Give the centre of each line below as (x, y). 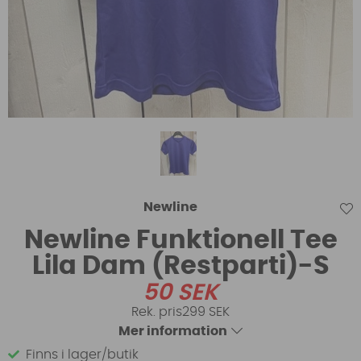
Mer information (173, 332)
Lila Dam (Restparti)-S (180, 266)
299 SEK (206, 312)
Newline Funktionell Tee (180, 241)
